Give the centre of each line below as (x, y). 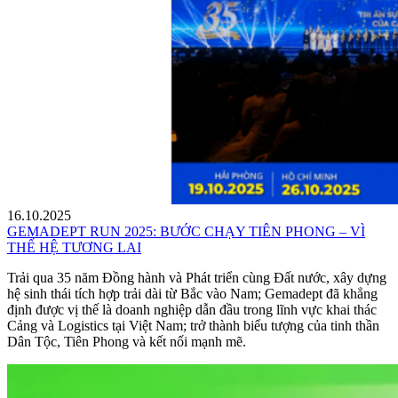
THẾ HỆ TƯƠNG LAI (74, 248)
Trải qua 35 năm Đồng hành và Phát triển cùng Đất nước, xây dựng (197, 278)
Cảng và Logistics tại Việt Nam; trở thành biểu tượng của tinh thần (193, 326)
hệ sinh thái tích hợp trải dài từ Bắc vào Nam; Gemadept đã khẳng (192, 294)
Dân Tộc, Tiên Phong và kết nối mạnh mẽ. (127, 342)
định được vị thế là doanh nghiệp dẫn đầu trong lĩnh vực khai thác (192, 310)
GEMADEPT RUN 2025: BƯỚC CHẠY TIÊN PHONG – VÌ (186, 232)
